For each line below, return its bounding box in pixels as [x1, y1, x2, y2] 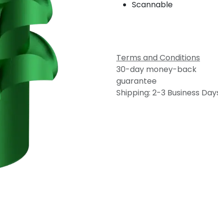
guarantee [116, 75, 157, 87]
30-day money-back [116, 63, 197, 75]
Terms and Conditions [116, 52, 200, 63]
